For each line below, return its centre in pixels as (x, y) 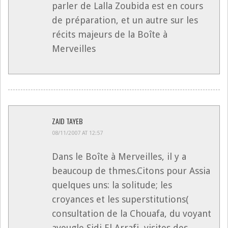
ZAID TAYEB (67, 121)
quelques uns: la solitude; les (112, 185)
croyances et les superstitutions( (120, 199)
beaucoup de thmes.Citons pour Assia (131, 170)
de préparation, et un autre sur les (125, 20)
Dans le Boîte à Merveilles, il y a (119, 156)
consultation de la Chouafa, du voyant (132, 213)
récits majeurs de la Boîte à (110, 34)
